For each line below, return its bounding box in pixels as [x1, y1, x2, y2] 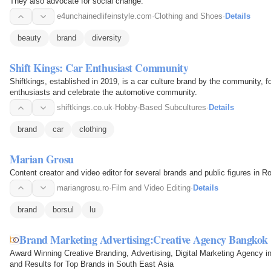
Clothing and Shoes [154, 11, 223, 21]
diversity [92, 33, 122, 43]
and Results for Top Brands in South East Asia [10, 259, 174, 269]
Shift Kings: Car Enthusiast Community [10, 60, 189, 76]
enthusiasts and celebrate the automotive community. [10, 88, 197, 97]
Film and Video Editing [111, 183, 191, 192]
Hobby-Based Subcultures [115, 103, 206, 113]
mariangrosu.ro [57, 183, 109, 192]
